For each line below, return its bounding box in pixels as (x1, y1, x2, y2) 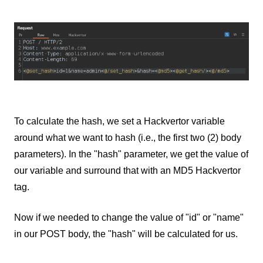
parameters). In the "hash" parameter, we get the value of (14, 149, 248, 159)
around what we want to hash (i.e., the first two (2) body (14, 132, 241, 143)
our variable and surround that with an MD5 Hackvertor (14, 165, 241, 176)
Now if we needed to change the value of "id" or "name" (14, 212, 244, 222)
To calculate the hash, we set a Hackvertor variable (14, 116, 225, 126)
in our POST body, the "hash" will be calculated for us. (14, 228, 238, 239)
